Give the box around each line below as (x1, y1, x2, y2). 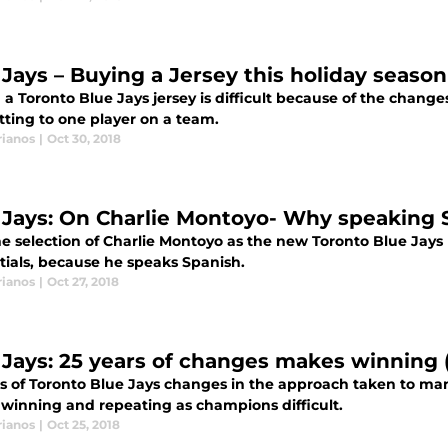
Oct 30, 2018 (47, 131, 121, 146)
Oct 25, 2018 (47, 417, 120, 432)
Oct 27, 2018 (47, 274, 119, 289)
